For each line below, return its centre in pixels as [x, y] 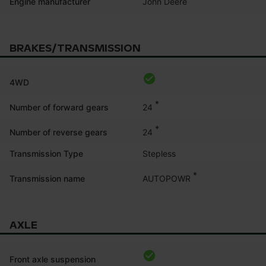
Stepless [159, 153]
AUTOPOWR [167, 178]
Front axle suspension [53, 259]
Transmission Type [46, 153]
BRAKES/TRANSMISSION [75, 48]
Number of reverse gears [58, 132]
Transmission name [47, 178]
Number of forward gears [59, 107]
